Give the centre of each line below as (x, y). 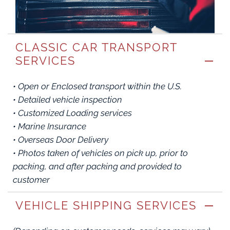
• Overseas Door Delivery (61, 140)
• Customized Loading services (72, 113)
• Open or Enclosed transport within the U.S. (97, 87)
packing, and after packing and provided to (97, 167)
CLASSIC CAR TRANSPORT (97, 47)
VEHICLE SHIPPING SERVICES (106, 206)
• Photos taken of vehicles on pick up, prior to (100, 153)
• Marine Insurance (50, 127)
